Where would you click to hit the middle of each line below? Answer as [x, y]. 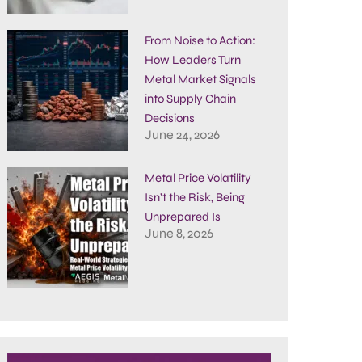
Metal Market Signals [200, 79]
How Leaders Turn [192, 60]
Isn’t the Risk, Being [194, 197]
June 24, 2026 [182, 135]
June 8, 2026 [179, 233]
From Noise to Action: [200, 40]
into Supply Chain [190, 99]
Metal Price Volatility [198, 178]
